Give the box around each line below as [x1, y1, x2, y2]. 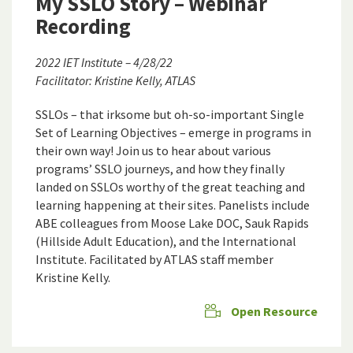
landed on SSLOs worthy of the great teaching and [35, 179, 305, 195]
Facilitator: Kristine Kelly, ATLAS [35, 72, 195, 89]
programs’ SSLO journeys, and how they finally [35, 161, 284, 177]
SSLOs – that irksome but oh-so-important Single [35, 106, 304, 123]
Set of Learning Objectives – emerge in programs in [35, 124, 311, 141]
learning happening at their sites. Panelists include [35, 197, 310, 214]
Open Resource [231, 303, 318, 320]
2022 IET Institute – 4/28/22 [35, 54, 173, 71]
